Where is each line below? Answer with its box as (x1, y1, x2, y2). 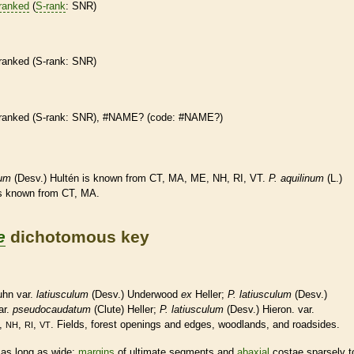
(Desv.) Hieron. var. (224, 303, 314, 316)
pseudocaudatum (13, 303, 91, 316)
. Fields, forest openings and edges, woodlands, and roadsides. (51, 318, 340, 331)
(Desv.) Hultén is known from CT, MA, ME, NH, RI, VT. (11, 172, 269, 185)
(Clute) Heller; (91, 303, 160, 316)
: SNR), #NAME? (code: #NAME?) (66, 111, 223, 124)
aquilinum (281, 172, 324, 185)
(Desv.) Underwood (88, 288, 181, 301)
